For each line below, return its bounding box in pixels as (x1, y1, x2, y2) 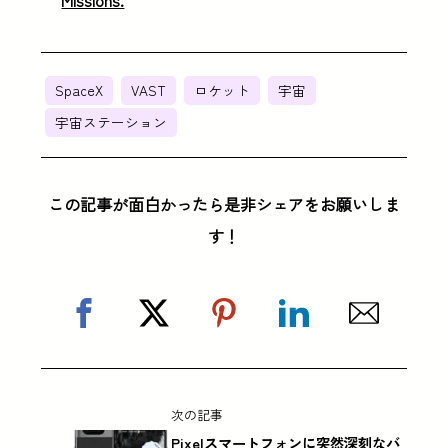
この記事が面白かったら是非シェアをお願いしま (48, 192, 400, 217)
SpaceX (55, 80, 104, 101)
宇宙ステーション (55, 112, 168, 133)
